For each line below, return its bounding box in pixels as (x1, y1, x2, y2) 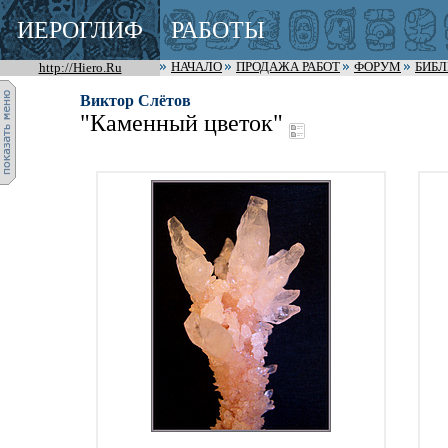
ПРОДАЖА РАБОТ (236, 60, 340, 74)
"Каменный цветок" (80, 110, 289, 136)
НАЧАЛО (171, 60, 222, 74)
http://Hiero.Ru (38, 60, 122, 75)
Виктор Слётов (80, 92, 191, 109)
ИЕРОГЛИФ (17, 17, 143, 43)
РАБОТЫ (171, 17, 266, 43)
